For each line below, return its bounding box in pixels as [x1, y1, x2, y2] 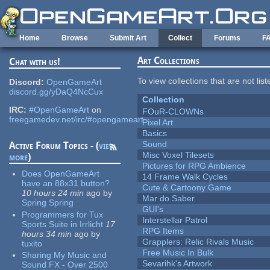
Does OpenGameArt [22, 169, 100, 179]
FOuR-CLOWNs [142, 107, 204, 117]
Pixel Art [142, 118, 174, 128]
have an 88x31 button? [22, 178, 110, 189]
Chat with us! [9, 56, 61, 68]
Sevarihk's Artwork [142, 259, 213, 269]
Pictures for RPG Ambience [142, 161, 246, 171]
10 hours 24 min [22, 188, 84, 198]
